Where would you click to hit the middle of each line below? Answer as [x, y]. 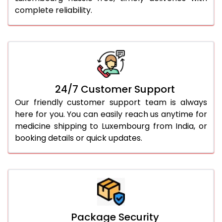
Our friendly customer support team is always [111, 102]
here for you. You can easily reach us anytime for [111, 114]
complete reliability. [54, 10]
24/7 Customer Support [115, 89]
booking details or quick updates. [79, 138]
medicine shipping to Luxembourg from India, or [111, 126]
